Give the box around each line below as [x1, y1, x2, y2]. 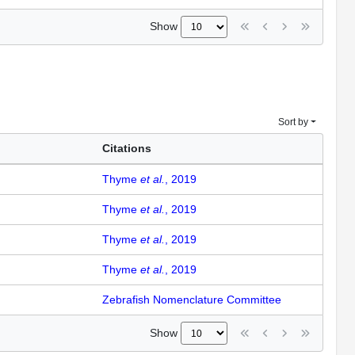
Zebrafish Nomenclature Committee [102, 293, 281, 307]
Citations [102, 142, 151, 155]
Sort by [277, 116, 308, 128]
